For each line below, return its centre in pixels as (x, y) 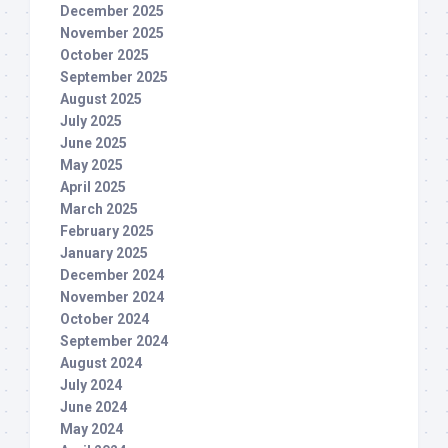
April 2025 (93, 187)
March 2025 (99, 209)
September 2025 (114, 77)
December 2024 (112, 275)
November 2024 (112, 297)
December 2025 (112, 11)
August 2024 (101, 363)
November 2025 (112, 33)
